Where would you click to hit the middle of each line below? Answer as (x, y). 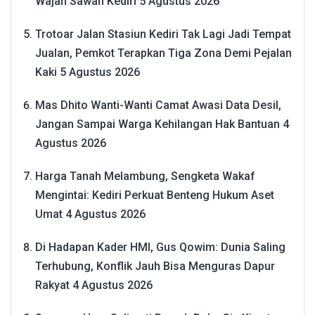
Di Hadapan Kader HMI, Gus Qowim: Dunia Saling (160, 247)
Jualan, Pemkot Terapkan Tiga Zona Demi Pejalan (163, 53)
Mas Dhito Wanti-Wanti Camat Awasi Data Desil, (158, 105)
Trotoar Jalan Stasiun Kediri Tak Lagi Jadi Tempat (163, 34)
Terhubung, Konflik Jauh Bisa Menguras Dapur (155, 266)
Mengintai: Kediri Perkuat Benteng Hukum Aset (155, 195)
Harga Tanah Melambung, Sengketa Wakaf (145, 176)
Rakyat (52, 285)
